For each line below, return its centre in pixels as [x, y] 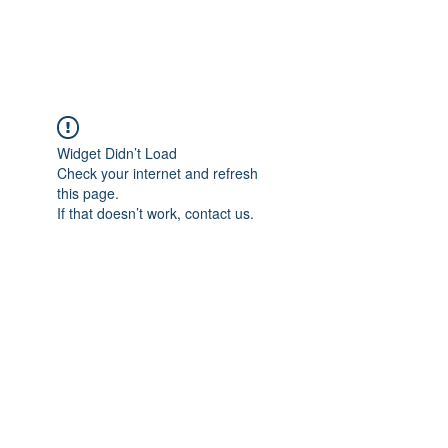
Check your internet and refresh [157, 173]
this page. [88, 193]
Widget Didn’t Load [117, 153]
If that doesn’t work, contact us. [155, 213]
